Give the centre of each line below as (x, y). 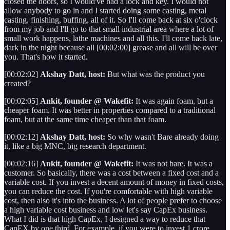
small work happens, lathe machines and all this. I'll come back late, (113, 38)
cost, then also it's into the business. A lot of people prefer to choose (113, 200)
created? (18, 83)
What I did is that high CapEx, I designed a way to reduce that (105, 219)
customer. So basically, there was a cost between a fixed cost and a (111, 172)
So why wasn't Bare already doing (162, 137)
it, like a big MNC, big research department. (75, 146)
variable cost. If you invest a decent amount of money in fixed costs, (114, 182)
